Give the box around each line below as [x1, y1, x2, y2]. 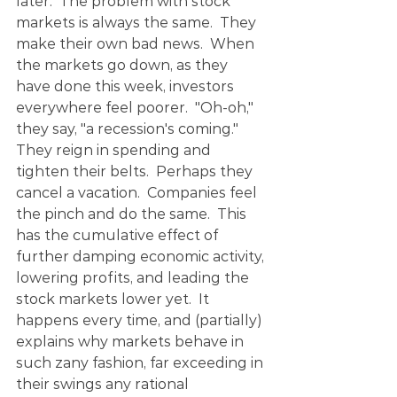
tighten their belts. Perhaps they [16, 163, 256, 180]
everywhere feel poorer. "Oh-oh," [16, 99, 257, 116]
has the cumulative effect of [16, 227, 222, 244]
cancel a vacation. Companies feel [16, 184, 261, 201]
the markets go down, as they [16, 57, 231, 74]
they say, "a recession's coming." [16, 121, 245, 137]
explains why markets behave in [16, 333, 247, 350]
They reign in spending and [16, 142, 214, 159]
